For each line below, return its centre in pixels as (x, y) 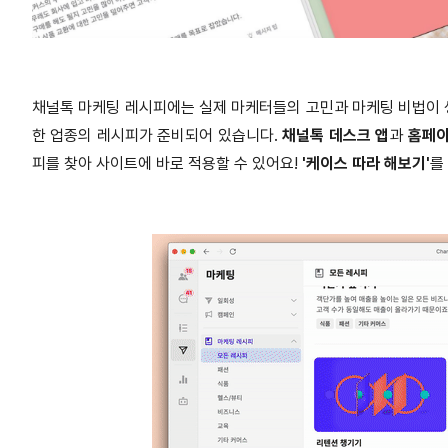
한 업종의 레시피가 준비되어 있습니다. (157, 135)
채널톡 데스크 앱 (336, 135)
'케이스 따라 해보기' (366, 163)
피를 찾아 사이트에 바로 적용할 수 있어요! (167, 163)
